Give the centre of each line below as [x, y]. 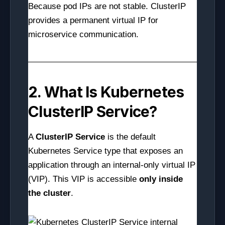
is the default [130, 137]
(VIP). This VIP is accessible [84, 179]
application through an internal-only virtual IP [112, 165]
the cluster [49, 193]
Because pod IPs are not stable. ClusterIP [107, 6]
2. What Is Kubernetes [106, 92]
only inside [161, 179]
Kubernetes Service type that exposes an [105, 151]
